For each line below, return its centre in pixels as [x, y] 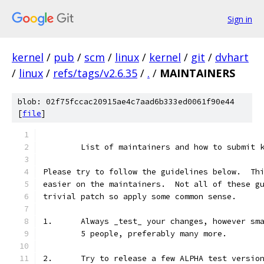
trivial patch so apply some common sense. [140, 197]
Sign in [240, 19]
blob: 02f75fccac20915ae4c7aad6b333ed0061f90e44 [126, 102]
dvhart [232, 57]
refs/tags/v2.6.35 [95, 73]
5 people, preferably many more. [154, 234]
